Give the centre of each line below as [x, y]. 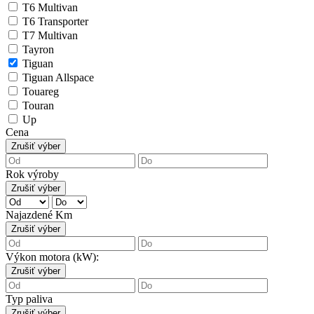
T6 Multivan [49, 8]
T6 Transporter [54, 22]
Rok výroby [32, 175]
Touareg [39, 92]
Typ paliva [29, 299]
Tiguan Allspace [57, 78]
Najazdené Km [39, 215]
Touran [37, 106]
